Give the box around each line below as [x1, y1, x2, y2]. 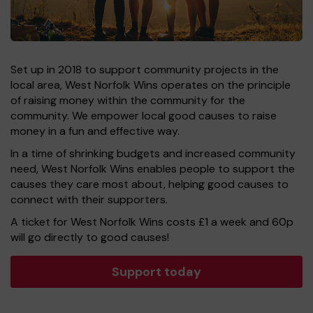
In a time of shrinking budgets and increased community [10, 146, 296, 161]
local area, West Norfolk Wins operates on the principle [10, 78, 291, 93]
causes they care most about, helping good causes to [10, 177, 289, 192]
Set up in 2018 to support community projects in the [10, 62, 279, 78]
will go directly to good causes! [10, 230, 169, 245]
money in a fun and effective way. [10, 124, 180, 139]
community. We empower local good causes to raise [10, 108, 277, 124]
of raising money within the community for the [10, 93, 245, 108]
